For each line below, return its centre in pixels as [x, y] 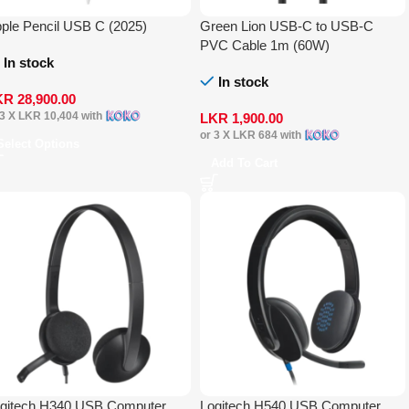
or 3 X [216, 135]
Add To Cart [244, 163]
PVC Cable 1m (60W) [264, 45]
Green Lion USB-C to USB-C [286, 26]
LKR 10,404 [48, 115]
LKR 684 [255, 135]
